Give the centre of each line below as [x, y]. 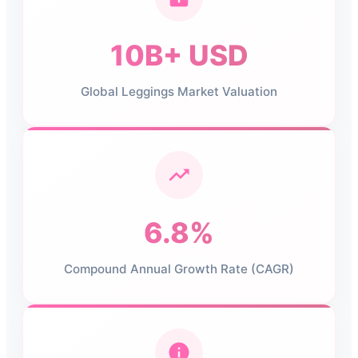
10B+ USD [179, 55]
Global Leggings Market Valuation [179, 91]
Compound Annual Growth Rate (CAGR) [179, 268]
